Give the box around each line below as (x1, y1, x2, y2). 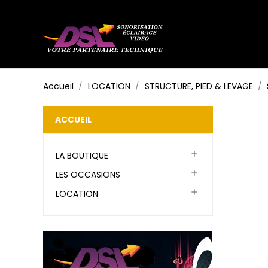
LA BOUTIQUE (56, 150, 108, 162)
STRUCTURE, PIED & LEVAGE (144, 80, 253, 92)
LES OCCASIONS (56, 169, 120, 181)
